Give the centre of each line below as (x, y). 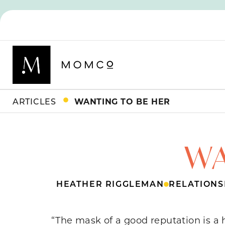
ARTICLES (34, 101)
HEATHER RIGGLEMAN (110, 183)
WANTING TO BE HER (122, 101)
